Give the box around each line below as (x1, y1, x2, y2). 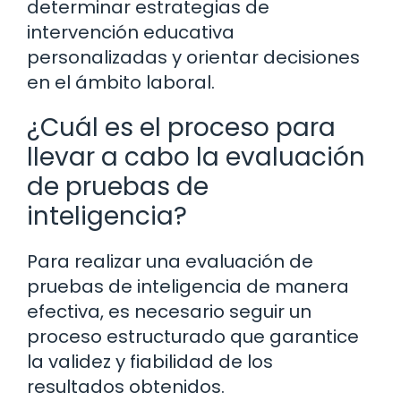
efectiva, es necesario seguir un (27, 298, 311, 324)
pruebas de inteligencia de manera (27, 273, 349, 299)
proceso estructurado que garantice (27, 323, 359, 349)
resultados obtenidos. (27, 373, 225, 399)
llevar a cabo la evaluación (27, 139, 365, 175)
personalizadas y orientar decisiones (27, 44, 360, 70)
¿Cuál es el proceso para (27, 109, 336, 145)
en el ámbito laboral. (27, 69, 215, 95)
